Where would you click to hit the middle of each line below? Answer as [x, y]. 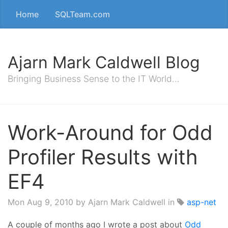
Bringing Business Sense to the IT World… [94, 79]
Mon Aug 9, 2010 [40, 202]
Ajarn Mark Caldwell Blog [104, 62]
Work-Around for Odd [110, 133]
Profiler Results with [103, 157]
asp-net [202, 202]
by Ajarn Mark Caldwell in [125, 202]
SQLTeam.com [82, 14]
